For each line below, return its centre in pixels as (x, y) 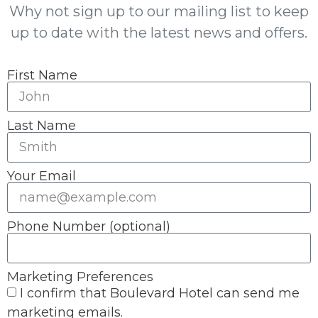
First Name (42, 75)
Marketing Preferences (80, 276)
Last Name (42, 125)
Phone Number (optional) (89, 226)
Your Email (42, 176)
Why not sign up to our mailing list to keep (159, 11)
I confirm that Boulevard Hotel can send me (160, 294)
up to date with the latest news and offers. (159, 32)
